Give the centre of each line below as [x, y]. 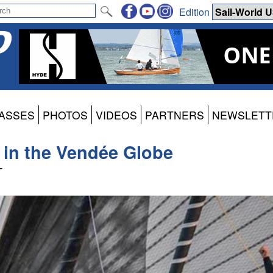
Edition [196, 12]
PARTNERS [175, 115]
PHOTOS [65, 115]
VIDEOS [116, 115]
